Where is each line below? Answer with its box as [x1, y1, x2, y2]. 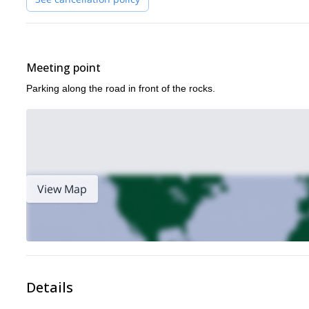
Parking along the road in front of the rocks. [26, 83, 215, 94]
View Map [37, 181, 87, 197]
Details [26, 278, 73, 297]
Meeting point [26, 60, 101, 75]
